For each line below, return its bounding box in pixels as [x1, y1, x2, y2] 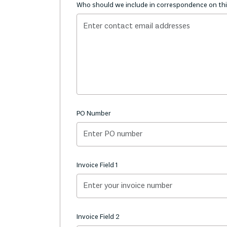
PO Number [77, 109, 111, 118]
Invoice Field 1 [77, 161, 118, 170]
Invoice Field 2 [77, 213, 120, 221]
